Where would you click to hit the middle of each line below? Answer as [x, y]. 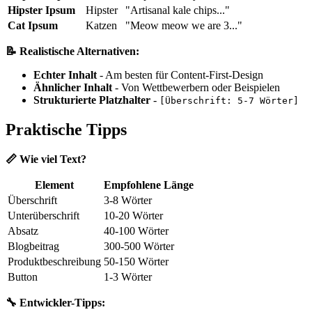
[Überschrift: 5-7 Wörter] [229, 100]
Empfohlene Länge [149, 185]
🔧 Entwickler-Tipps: [55, 302]
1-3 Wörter [128, 276]
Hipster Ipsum [41, 10]
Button [23, 276]
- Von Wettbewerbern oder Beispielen [196, 87]
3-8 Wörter [128, 200]
